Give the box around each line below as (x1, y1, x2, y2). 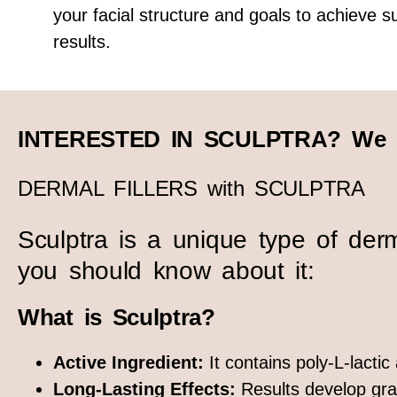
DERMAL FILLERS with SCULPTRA (18, 176, 365, 201)
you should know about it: (18, 257, 315, 285)
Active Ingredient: (53, 353, 204, 373)
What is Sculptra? (18, 304, 215, 331)
